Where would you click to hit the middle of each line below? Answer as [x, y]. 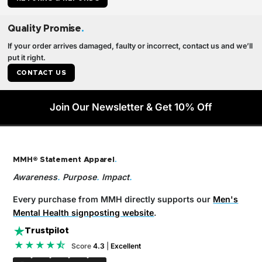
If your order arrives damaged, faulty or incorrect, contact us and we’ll [130, 46]
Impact [115, 177]
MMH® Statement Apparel [64, 160]
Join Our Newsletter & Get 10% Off [131, 107]
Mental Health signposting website [84, 212]
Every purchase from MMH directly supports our [113, 199]
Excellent [126, 246]
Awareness [35, 177]
